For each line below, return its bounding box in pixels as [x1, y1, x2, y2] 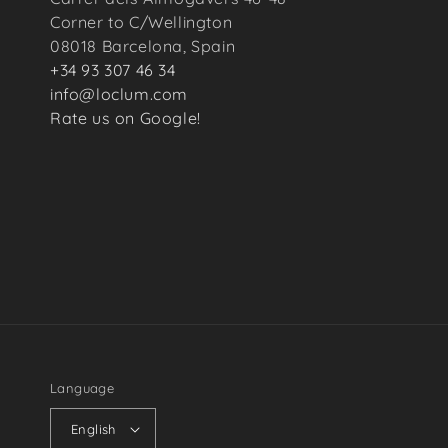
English [71, 420, 116, 437]
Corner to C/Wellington [50, 12, 233, 32]
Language [50, 380, 115, 396]
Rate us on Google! [50, 108, 201, 128]
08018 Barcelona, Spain [50, 36, 236, 56]
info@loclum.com [50, 84, 188, 104]
